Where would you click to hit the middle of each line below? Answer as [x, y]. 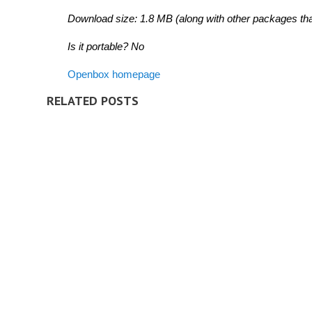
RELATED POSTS [93, 101]
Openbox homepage [114, 74]
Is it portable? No [106, 46]
